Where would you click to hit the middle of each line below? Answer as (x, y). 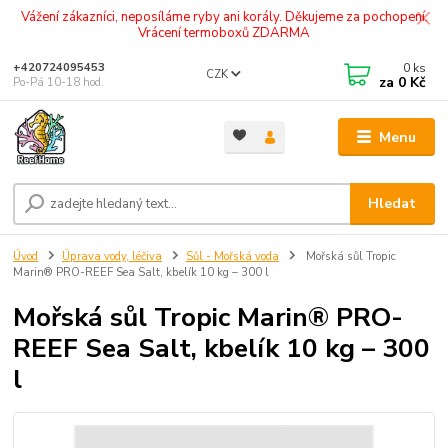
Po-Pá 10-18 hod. (59, 82)
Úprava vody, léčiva (112, 256)
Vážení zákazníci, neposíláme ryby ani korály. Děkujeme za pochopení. (224, 16)
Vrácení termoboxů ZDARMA (224, 32)
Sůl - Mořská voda (232, 256)
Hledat (392, 203)
